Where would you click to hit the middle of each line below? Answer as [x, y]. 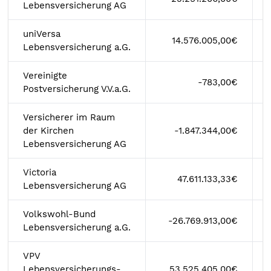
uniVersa [42, 34]
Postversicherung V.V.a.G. [77, 89]
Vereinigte [45, 76]
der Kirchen [48, 131]
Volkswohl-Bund [59, 214]
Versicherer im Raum [69, 117]
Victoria [40, 172]
